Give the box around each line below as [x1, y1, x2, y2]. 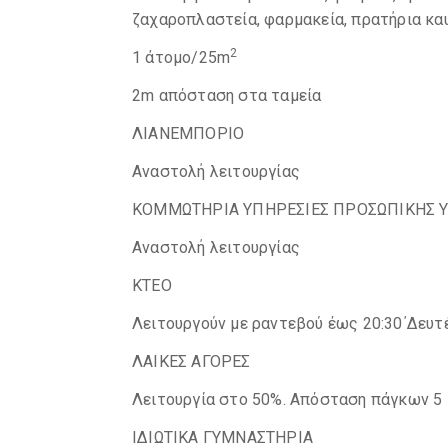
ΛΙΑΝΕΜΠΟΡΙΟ [132, 124, 245, 143]
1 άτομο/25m [132, 48, 231, 67]
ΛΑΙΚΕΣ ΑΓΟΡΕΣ [132, 352, 251, 371]
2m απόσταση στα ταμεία [132, 86, 322, 105]
